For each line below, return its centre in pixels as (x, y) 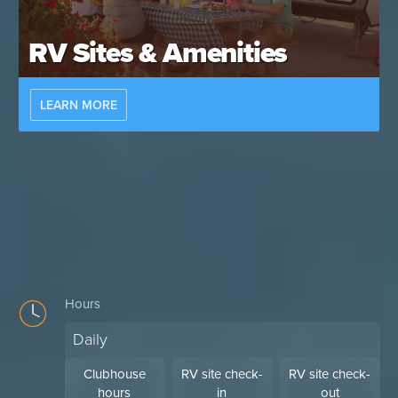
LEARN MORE (78, 105)
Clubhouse (114, 374)
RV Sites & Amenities (158, 54)
